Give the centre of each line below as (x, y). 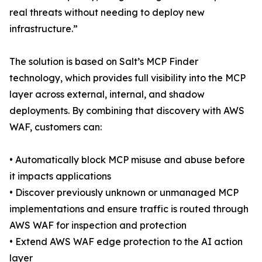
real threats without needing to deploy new (107, 12)
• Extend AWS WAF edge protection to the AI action (126, 242)
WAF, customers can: (56, 127)
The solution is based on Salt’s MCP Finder (104, 61)
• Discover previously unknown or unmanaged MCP (124, 192)
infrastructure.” (44, 29)
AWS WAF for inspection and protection (98, 225)
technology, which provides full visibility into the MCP (127, 78)
